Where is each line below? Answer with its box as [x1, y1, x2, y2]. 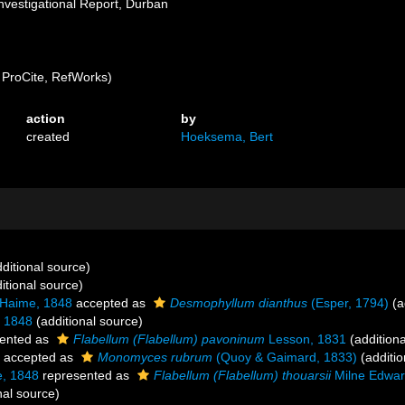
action [26, 111, 66, 126]
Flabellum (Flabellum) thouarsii [154, 368, 331, 382]
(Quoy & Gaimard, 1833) [212, 350, 357, 364]
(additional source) [33, 314, 143, 328]
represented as [39, 368, 133, 382]
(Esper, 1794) [307, 296, 389, 310]
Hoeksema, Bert [181, 129, 274, 144]
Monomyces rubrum [98, 350, 212, 364]
